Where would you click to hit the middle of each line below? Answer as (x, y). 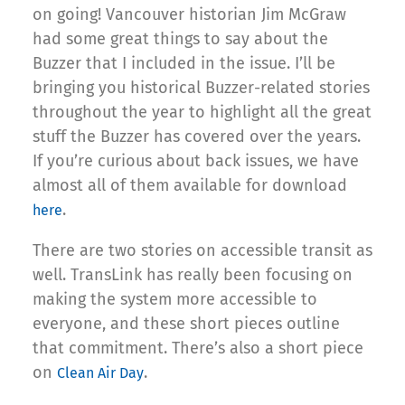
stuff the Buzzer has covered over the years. (197, 137)
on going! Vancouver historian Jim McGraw (189, 15)
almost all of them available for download (190, 186)
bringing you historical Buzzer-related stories (201, 88)
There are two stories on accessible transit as (202, 251)
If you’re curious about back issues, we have (196, 161)
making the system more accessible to (175, 300)
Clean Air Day (100, 373)
